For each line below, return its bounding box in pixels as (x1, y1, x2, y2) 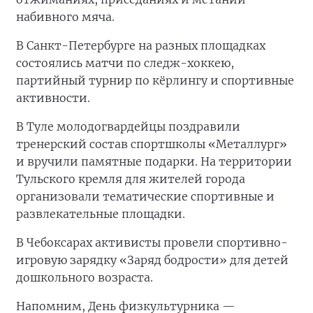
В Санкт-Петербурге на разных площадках (16, 38, 265, 52)
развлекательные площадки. (16, 206, 185, 221)
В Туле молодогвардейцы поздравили (16, 119, 240, 133)
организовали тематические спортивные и (16, 189, 275, 203)
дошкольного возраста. (16, 270, 153, 284)
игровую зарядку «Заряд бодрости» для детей (16, 252, 289, 267)
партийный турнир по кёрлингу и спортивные (16, 73, 294, 87)
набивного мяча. (16, 9, 115, 24)
